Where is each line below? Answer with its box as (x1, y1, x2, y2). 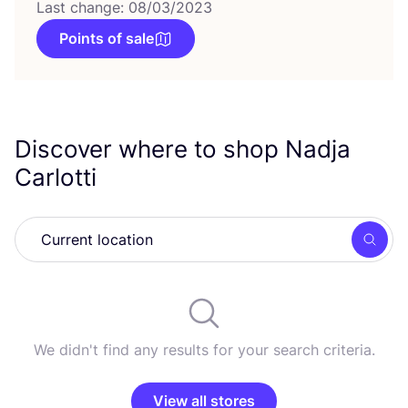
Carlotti (15, 163, 103, 191)
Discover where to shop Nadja (15, 135, 351, 163)
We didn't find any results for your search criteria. (33, 341, 375, 359)
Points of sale (59, 29, 154, 47)
